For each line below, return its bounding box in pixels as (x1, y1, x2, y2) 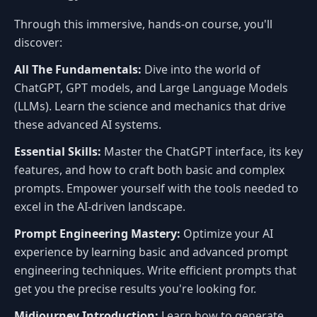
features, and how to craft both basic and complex (14, 161, 284, 178)
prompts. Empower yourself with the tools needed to (14, 180, 299, 196)
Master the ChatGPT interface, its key (101, 143, 303, 159)
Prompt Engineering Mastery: (14, 225, 180, 241)
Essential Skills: (14, 143, 101, 159)
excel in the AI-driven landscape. (14, 198, 185, 214)
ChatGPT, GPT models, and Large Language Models (14, 79, 288, 96)
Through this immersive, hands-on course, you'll (14, 16, 272, 32)
